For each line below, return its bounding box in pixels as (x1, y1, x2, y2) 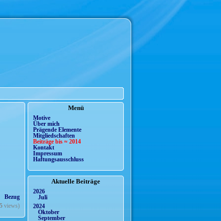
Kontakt (33, 145, 54, 151)
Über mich (33, 121, 60, 127)
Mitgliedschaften (33, 133, 75, 139)
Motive (33, 115, 50, 121)
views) (2, 203, 20, 209)
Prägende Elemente (33, 127, 81, 133)
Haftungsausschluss (33, 156, 84, 163)
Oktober (38, 209, 59, 215)
